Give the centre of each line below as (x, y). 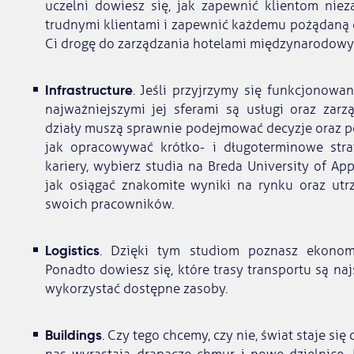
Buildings (73, 335)
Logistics (72, 251)
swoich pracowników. (111, 205)
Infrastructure (88, 90)
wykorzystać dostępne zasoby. (136, 289)
